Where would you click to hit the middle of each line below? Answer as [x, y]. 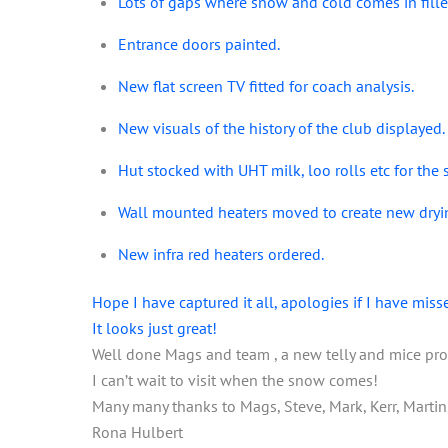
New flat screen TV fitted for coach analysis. [265, 85]
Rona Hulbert [137, 431]
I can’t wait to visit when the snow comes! [235, 379]
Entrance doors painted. [198, 43]
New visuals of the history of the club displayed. [281, 127]
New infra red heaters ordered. [220, 253]
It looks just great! [154, 327]
